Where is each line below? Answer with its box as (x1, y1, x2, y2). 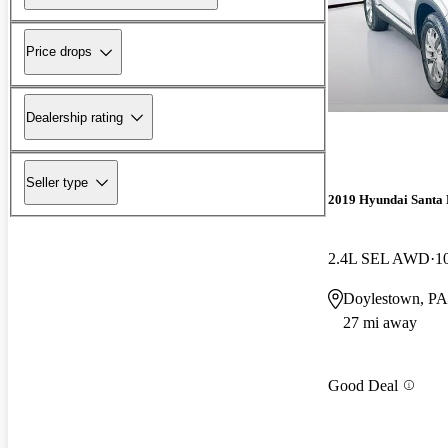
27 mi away (343, 314, 417, 332)
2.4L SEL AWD (328, 250, 430, 268)
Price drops (26, 44, 92, 60)
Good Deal (328, 376, 398, 394)
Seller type (26, 174, 88, 190)
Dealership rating (26, 109, 123, 125)
